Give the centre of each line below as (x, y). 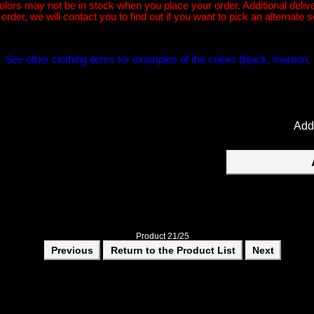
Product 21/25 (163, 236)
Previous (72, 251)
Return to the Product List (173, 251)
